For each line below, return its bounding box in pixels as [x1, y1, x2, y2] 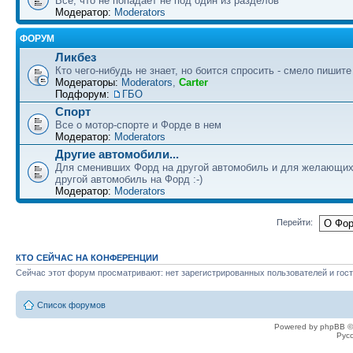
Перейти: [277, 217, 313, 228]
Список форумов [37, 300, 106, 310]
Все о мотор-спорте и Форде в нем [55, 119, 221, 131]
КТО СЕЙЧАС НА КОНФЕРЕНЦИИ [16, 252, 158, 262]
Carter [179, 76, 208, 88]
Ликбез [55, 50, 96, 64]
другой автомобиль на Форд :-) [55, 173, 203, 185]
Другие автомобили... [55, 147, 179, 161]
